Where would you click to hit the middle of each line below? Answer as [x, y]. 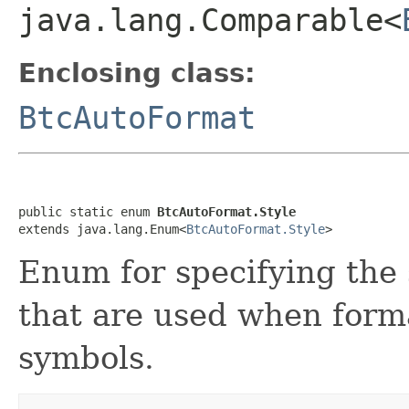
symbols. [86, 357]
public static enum [88, 211]
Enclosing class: [137, 73]
